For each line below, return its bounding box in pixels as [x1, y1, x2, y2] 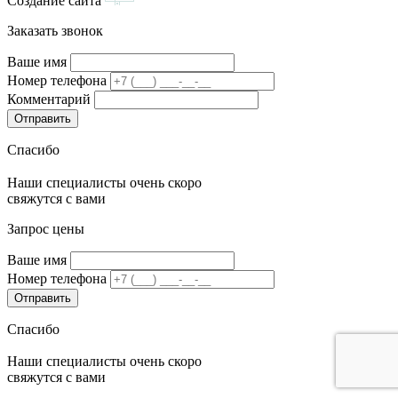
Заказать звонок [7, 22, 103, 38]
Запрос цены [7, 220, 84, 236]
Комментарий [7, 91, 91, 107]
